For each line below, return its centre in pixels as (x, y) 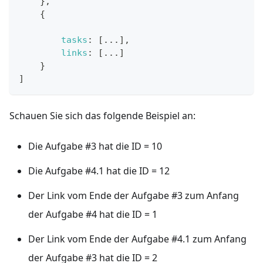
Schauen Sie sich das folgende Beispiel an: (102, 116)
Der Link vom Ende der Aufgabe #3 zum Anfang (134, 196)
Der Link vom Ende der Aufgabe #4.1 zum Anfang (137, 239)
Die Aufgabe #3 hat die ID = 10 (95, 146)
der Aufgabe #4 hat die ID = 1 (93, 215)
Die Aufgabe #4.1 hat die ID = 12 (99, 171)
